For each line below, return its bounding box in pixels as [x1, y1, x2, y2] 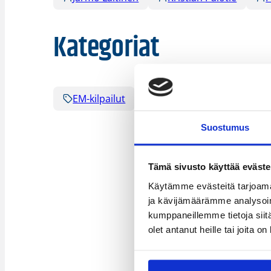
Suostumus [200, 122, 250, 132]
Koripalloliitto [154, 92, 217, 106]
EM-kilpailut [73, 92, 126, 106]
